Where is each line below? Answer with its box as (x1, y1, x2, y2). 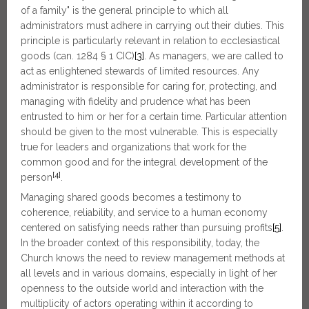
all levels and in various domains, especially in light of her (21, 268, 277, 279)
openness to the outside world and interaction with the (21, 283, 263, 294)
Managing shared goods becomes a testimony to (21, 192, 241, 203)
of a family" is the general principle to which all (21, 5, 228, 16)
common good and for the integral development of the (21, 157, 268, 168)
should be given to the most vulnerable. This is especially (21, 126, 278, 137)
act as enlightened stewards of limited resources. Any (21, 66, 259, 77)
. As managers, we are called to (144, 50, 283, 61)
